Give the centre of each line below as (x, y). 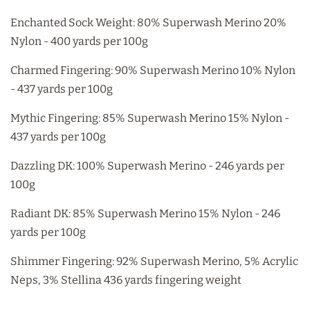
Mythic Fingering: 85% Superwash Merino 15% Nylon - (150, 118)
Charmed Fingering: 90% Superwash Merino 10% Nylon (153, 70)
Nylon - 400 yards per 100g (79, 41)
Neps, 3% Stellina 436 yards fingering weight (126, 280)
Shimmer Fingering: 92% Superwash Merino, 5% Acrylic (154, 261)
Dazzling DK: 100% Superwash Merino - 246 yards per (147, 165)
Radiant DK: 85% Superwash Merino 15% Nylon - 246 (145, 213)
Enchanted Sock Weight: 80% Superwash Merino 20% (148, 22)
